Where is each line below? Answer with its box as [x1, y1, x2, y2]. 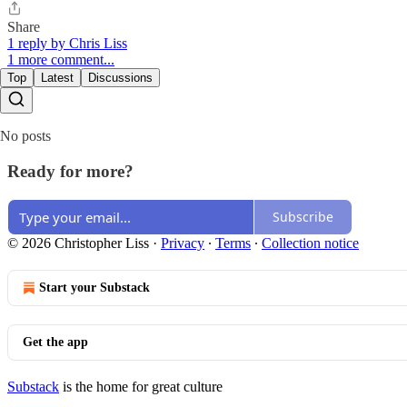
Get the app [23, 334, 88, 349]
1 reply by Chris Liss [7, 35, 127, 52]
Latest [41, 71, 74, 85]
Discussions [88, 71, 153, 85]
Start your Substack [39, 280, 150, 294]
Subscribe [273, 208, 333, 226]
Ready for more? [7, 162, 134, 182]
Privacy [161, 234, 204, 251]
